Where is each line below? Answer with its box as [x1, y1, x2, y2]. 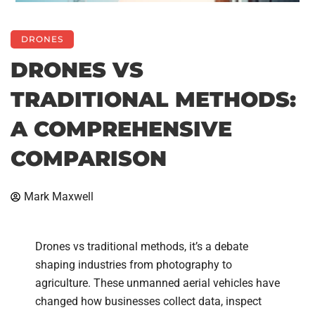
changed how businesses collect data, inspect [35, 294, 262, 308]
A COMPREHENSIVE [11, 115, 232, 142]
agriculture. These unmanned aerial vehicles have [35, 276, 280, 290]
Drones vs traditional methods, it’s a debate [35, 239, 248, 253]
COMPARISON [11, 145, 167, 172]
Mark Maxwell [24, 189, 94, 203]
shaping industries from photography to [35, 257, 232, 271]
